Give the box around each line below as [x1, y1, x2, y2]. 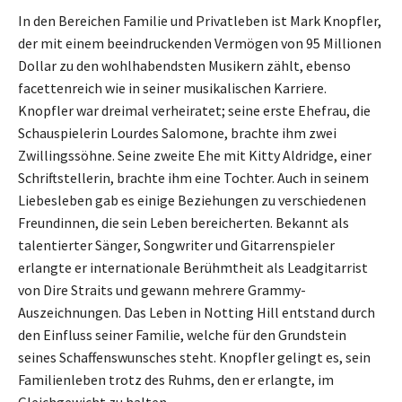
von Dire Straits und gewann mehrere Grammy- [18, 280, 306, 299]
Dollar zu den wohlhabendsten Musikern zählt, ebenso [18, 56, 351, 74]
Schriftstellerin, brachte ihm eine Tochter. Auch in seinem [18, 168, 369, 187]
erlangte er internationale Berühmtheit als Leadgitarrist [18, 258, 368, 276]
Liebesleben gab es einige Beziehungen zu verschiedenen [18, 190, 366, 209]
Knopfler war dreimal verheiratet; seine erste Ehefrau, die [18, 100, 371, 119]
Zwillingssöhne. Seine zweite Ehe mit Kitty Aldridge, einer [18, 145, 371, 164]
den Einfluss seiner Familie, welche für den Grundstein [18, 325, 346, 344]
